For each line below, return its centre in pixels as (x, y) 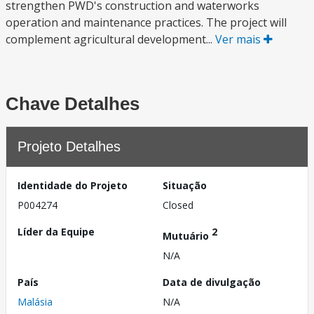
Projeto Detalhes (69, 146)
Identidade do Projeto (73, 185)
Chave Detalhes (73, 104)
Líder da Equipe (56, 232)
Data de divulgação (212, 282)
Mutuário (187, 235)
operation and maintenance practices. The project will (146, 22)
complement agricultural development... (110, 39)
